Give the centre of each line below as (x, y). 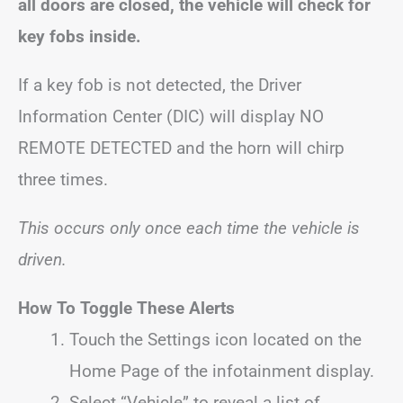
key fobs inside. (80, 36)
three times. (63, 179)
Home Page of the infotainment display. (222, 371)
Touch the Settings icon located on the (215, 339)
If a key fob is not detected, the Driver (160, 85)
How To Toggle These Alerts (126, 308)
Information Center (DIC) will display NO (171, 116)
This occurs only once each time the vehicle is (189, 228)
